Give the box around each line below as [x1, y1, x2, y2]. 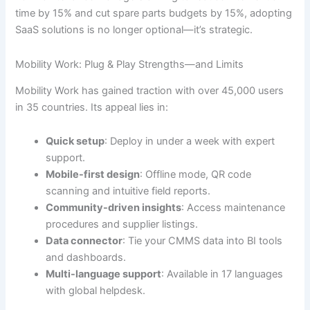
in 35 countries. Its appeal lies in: [15, 100, 169, 113]
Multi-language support [46, 268, 162, 281]
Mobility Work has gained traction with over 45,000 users [15, 84, 284, 97]
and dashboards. [46, 251, 127, 264]
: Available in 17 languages [161, 268, 284, 281]
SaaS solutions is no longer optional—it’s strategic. [15, 23, 253, 36]
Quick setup [46, 135, 105, 148]
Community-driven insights [46, 201, 182, 215]
